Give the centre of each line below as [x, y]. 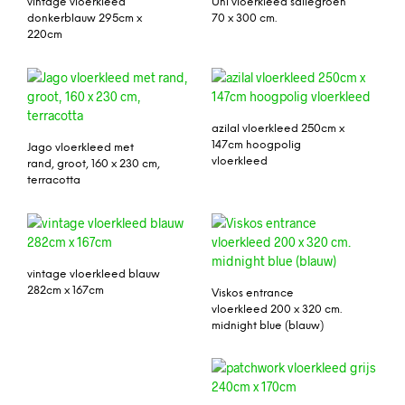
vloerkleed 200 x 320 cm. [277, 309]
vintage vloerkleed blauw [94, 274]
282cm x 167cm [66, 290]
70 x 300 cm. [244, 18]
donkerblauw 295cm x [85, 18]
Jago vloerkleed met [80, 147]
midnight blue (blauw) [268, 325]
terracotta [54, 180]
